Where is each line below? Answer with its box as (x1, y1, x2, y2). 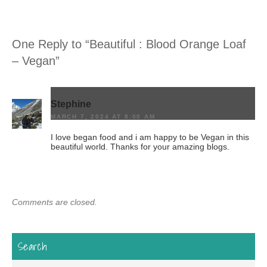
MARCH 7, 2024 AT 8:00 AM (51, 113, 156, 120)
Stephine (51, 98, 91, 109)
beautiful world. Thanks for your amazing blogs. (51, 142, 229, 152)
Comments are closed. (12, 197, 97, 207)
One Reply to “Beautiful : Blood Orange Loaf (12, 37, 246, 51)
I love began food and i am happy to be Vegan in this (51, 132, 249, 142)
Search (18, 237, 47, 255)
